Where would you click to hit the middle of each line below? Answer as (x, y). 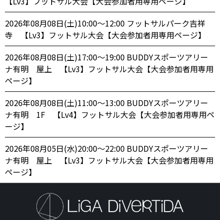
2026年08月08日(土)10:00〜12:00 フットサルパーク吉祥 (105, 23)
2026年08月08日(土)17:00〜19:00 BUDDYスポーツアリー (107, 57)
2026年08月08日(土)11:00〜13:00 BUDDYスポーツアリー (107, 102)
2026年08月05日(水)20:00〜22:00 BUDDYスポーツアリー (107, 148)
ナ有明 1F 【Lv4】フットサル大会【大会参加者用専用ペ (110, 114)
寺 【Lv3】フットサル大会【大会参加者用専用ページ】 (105, 35)
